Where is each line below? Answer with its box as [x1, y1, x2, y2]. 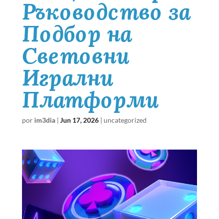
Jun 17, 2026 [60, 116, 99, 124]
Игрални [22, 63, 113, 91]
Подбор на [22, 19, 131, 47]
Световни [22, 41, 130, 69]
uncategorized [103, 116, 147, 124]
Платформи [22, 85, 159, 113]
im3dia [34, 116, 55, 124]
